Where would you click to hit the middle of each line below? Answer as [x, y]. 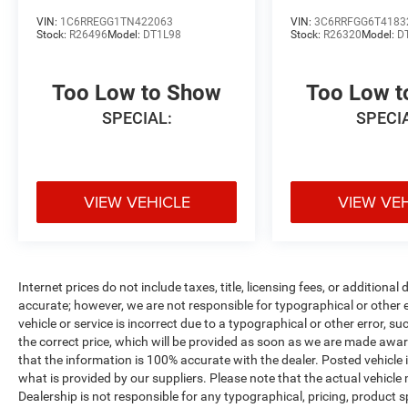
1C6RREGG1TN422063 [117, 21]
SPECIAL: [137, 117]
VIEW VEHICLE [137, 201]
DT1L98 [162, 34]
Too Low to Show [137, 92]
